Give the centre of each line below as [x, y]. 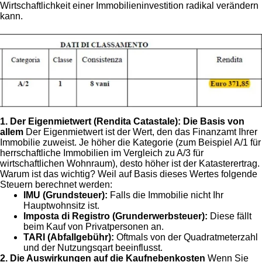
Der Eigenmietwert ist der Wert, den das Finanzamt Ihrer [140, 132]
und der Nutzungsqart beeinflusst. [93, 247]
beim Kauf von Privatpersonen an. [94, 226]
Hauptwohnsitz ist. [61, 205]
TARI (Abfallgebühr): [69, 237]
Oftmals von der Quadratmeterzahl [186, 237]
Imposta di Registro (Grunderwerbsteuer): [116, 216]
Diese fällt [230, 216]
